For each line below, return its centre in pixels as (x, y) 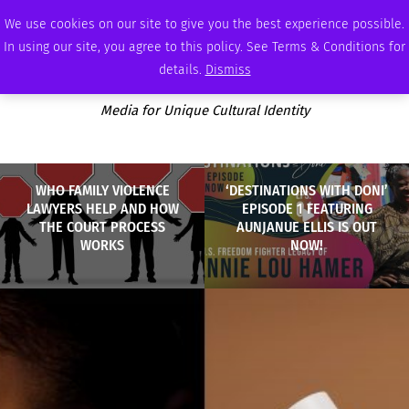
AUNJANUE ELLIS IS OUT (307, 226)
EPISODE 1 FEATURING (307, 208)
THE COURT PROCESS (102, 226)
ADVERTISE (338, 16)
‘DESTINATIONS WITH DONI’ (307, 190)
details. (182, 70)
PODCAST (230, 16)
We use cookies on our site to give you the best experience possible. (204, 24)
